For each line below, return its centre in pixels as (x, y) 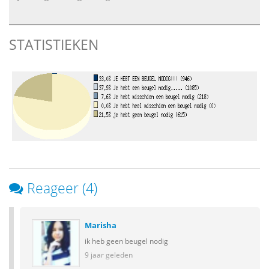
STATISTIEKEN (54, 44)
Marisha (101, 225)
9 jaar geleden (109, 255)
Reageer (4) (62, 188)
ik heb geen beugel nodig (126, 241)
